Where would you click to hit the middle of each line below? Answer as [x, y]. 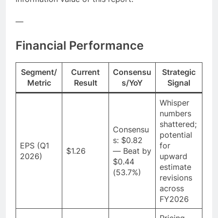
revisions [176, 177]
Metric [39, 82]
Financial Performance [80, 45]
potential [176, 135]
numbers [175, 113]
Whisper [174, 102]
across [172, 188]
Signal [179, 82]
